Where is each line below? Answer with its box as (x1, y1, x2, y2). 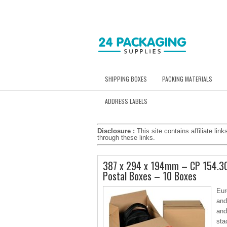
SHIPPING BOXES (105, 74, 147, 83)
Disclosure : (97, 127, 135, 135)
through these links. (97, 134, 155, 141)
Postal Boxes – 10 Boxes (103, 168, 197, 183)
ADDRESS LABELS (105, 97, 147, 105)
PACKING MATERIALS (162, 74, 212, 83)
